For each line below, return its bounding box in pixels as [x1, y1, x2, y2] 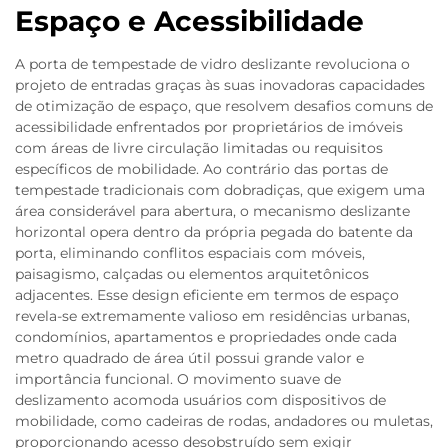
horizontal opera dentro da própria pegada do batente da [15, 222, 413, 241]
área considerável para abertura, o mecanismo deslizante [15, 201, 410, 220]
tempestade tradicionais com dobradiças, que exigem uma [15, 180, 425, 199]
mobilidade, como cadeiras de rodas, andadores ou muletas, [15, 411, 433, 430]
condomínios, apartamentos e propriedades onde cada [15, 327, 397, 346]
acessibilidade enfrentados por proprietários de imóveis [15, 117, 403, 136]
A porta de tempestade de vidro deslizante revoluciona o [15, 54, 410, 73]
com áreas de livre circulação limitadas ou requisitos [15, 138, 383, 157]
